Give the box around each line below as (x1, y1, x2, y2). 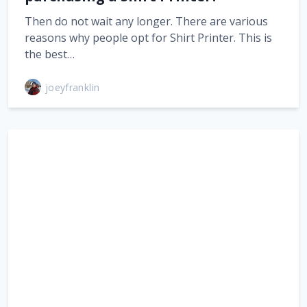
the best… (25, 47, 75, 62)
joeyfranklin (45, 80, 100, 94)
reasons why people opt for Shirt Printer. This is (25, 30, 272, 45)
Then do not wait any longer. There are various (25, 14, 268, 29)
